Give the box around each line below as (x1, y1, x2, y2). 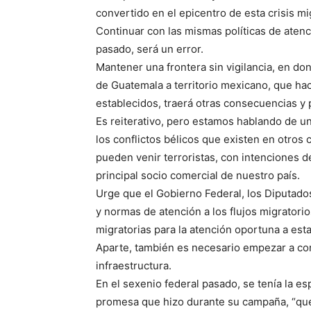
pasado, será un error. (96, 42, 203, 56)
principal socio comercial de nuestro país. (96, 169, 300, 183)
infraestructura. (96, 259, 171, 273)
